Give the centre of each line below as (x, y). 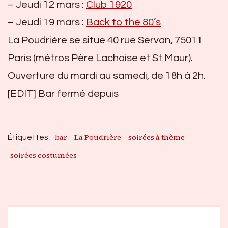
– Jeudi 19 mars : (47, 22)
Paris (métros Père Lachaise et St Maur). (100, 58)
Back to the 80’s (123, 22)
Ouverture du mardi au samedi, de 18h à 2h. (107, 76)
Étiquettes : (30, 137)
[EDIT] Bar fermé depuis (63, 93)
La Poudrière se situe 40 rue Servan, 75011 (105, 40)
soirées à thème (156, 137)
